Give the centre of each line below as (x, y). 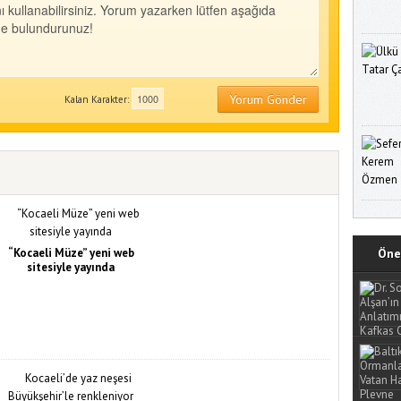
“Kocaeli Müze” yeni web (71, 252)
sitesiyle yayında (71, 267)
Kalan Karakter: (98, 99)
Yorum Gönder (268, 99)
